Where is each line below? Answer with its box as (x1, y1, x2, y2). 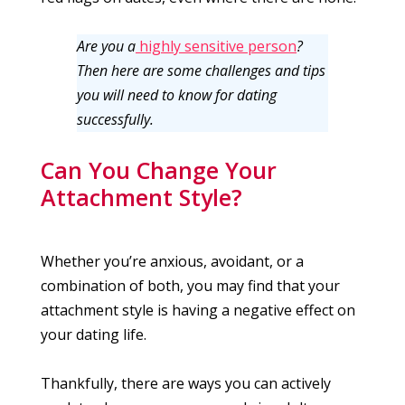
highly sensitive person (136, 36, 297, 57)
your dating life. (41, 324, 146, 344)
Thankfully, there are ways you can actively (41, 373, 331, 394)
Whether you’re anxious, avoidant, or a (41, 250, 304, 271)
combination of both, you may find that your (41, 275, 340, 296)
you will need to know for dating (77, 85, 277, 106)
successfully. (77, 109, 154, 130)
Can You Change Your (41, 155, 277, 186)
